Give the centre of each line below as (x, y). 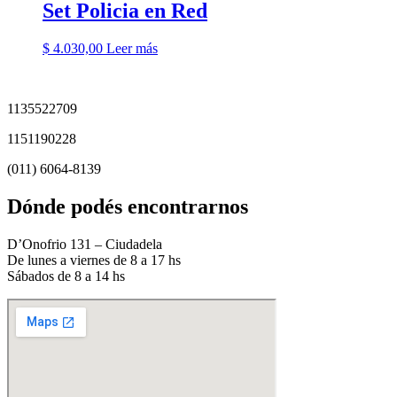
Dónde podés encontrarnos (128, 206)
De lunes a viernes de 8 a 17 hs (94, 260)
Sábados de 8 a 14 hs (66, 276)
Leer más (132, 49)
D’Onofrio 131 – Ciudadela (85, 244)
